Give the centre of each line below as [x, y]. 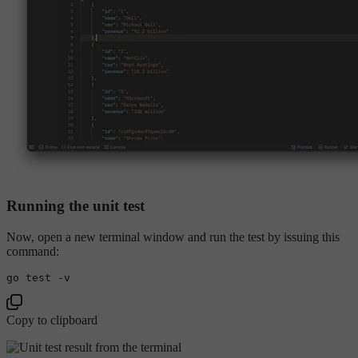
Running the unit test [76, 205]
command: [33, 251]
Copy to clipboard [52, 320]
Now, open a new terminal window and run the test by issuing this [173, 237]
